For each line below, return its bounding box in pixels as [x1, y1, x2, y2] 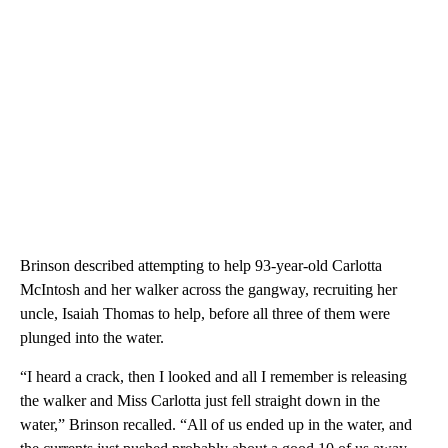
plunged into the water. [20, 328, 164, 346]
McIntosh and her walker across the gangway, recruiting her [20, 280, 397, 298]
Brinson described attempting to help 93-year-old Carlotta [20, 256, 382, 274]
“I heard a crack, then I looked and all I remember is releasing [20, 367, 407, 385]
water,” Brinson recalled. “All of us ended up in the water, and [20, 415, 412, 433]
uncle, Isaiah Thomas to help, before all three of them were [20, 304, 390, 322]
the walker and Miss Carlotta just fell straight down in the [20, 391, 380, 409]
